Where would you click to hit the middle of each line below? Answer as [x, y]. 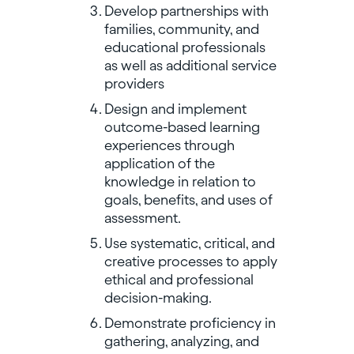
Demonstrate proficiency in [190, 323]
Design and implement [175, 109]
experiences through [169, 145]
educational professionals [185, 47]
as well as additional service [190, 66]
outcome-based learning [182, 127]
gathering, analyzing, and [181, 341]
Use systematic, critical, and [189, 243]
